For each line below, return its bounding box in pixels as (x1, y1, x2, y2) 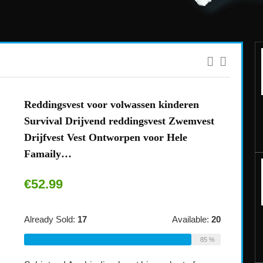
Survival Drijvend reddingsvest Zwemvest (23, 114, 214, 127)
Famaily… (23, 147, 72, 160)
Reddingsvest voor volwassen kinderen (23, 98, 199, 110)
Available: (171, 214, 211, 224)
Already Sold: (23, 214, 77, 224)
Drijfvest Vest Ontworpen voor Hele (23, 131, 187, 143)
